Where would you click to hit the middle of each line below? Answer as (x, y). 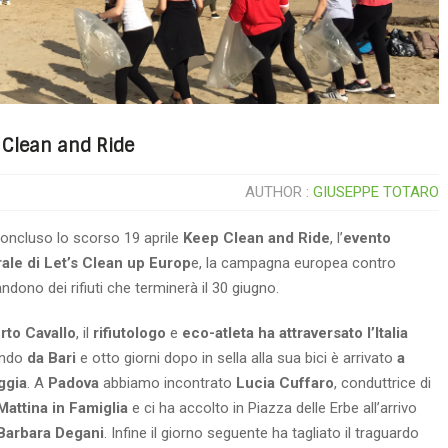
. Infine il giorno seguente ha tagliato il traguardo (261, 433)
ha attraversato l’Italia (333, 333)
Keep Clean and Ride (256, 238)
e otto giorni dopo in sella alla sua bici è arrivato (236, 358)
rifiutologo (129, 333)
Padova (73, 383)
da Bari (51, 358)
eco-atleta (218, 333)
